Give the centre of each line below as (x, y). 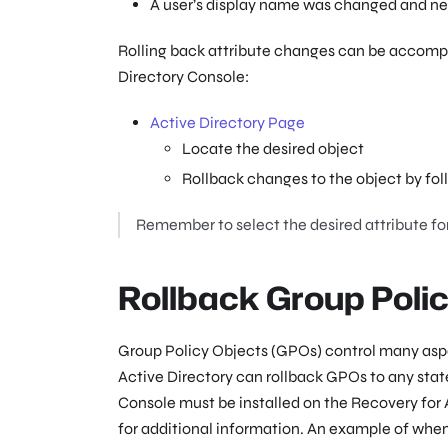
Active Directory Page (227, 123)
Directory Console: (183, 77)
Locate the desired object (273, 149)
